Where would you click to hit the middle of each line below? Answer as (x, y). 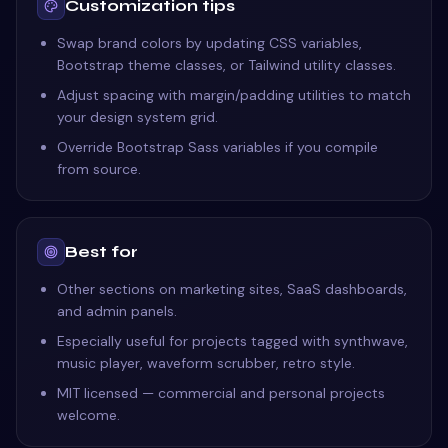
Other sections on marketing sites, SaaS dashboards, (232, 289)
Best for (101, 251)
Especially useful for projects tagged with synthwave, (232, 341)
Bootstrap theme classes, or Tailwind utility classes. (226, 65)
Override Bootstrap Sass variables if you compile (217, 147)
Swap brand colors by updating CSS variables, (209, 43)
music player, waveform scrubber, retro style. (206, 363)
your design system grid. (137, 117)
